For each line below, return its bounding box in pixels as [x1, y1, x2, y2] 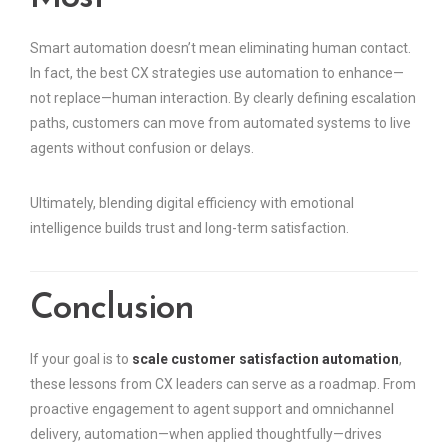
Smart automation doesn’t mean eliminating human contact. [30, 40, 411, 57]
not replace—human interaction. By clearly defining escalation [30, 90, 416, 107]
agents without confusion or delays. [30, 140, 254, 157]
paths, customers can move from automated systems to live [30, 115, 411, 132]
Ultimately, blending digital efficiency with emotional [30, 195, 354, 212]
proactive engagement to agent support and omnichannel [30, 401, 394, 418]
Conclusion [30, 292, 194, 328]
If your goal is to [30, 351, 132, 368]
